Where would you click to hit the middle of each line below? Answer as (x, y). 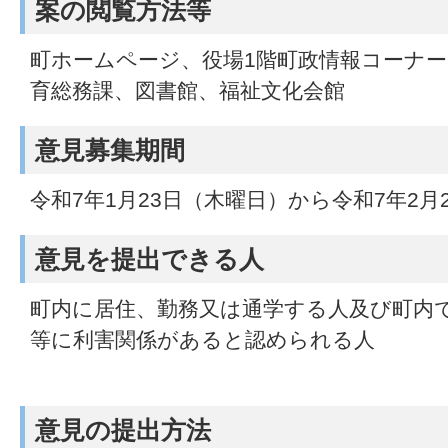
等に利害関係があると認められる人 (202, 339)
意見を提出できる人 (149, 258)
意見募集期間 (110, 149)
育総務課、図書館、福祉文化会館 (187, 90)
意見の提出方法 (123, 429)
